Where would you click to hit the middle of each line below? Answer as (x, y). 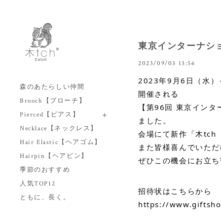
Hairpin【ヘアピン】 (54, 156)
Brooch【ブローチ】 (53, 101)
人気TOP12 (38, 184)
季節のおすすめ (45, 170)
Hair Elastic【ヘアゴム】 (61, 142)
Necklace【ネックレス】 (59, 129)
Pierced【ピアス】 (50, 115)
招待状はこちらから (175, 191)
